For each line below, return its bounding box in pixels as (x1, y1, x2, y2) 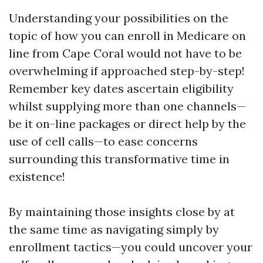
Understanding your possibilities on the (9, 11, 228, 25)
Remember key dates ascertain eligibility (9, 81, 234, 96)
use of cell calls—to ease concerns (9, 134, 198, 149)
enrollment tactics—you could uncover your (9, 240, 252, 254)
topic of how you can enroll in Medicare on (9, 28, 246, 43)
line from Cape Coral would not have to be (9, 46, 242, 60)
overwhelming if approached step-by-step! (9, 63, 245, 78)
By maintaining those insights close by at (9, 204, 235, 219)
